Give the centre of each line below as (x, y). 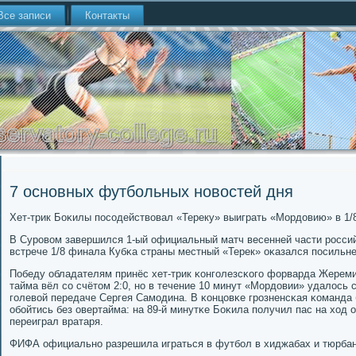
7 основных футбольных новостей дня (151, 192)
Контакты (107, 15)
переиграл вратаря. (56, 321)
